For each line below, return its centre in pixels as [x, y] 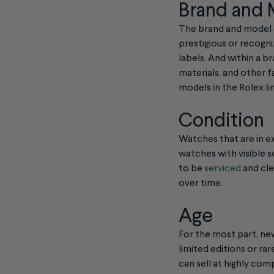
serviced [223, 168]
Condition [221, 121]
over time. [201, 183]
